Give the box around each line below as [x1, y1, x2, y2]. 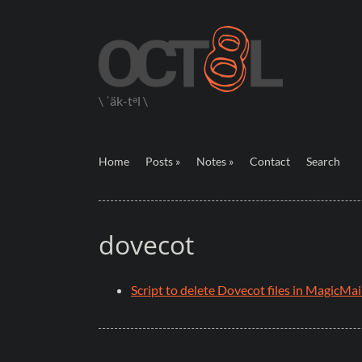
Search [306, 154, 340, 169]
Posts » [145, 154, 180, 169]
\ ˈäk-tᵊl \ [99, 93, 148, 109]
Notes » [196, 154, 234, 169]
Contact [250, 154, 290, 169]
